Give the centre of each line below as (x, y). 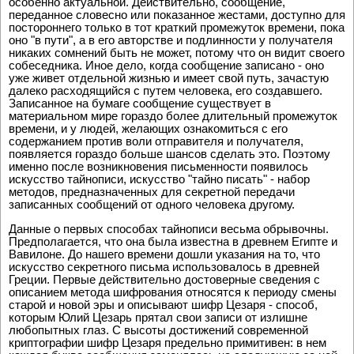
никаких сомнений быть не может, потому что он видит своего (177, 53)
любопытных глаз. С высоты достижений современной (158, 330)
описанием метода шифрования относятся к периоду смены (173, 292)
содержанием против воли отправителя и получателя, (156, 141)
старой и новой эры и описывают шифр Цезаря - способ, (163, 305)
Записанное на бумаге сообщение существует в (140, 104)
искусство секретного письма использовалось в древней (164, 267)
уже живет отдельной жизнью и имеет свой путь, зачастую (169, 78)
